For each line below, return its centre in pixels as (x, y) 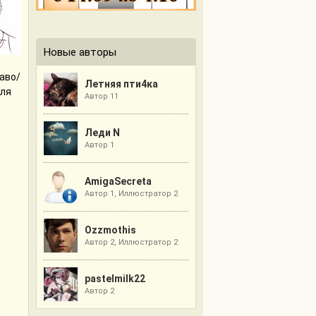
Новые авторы (80, 52)
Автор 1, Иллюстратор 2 (131, 194)
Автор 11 (102, 96)
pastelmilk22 (115, 279)
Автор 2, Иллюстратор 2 (131, 242)
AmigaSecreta (118, 181)
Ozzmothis (110, 230)
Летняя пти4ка (121, 84)
